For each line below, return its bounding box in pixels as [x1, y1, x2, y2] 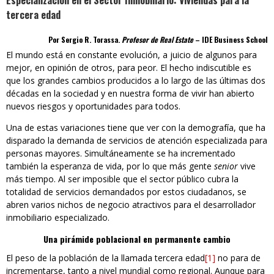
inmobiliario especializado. [6, 212, 109, 224]
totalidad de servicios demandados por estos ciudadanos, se [6, 186, 246, 198]
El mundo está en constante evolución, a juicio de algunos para [6, 49, 257, 61]
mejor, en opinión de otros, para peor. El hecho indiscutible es [6, 62, 251, 74]
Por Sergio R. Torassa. [48, 34, 122, 45]
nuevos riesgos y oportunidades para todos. [6, 100, 180, 113]
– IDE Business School [193, 34, 268, 45]
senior [214, 160, 240, 172]
